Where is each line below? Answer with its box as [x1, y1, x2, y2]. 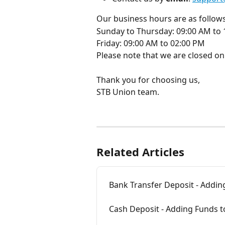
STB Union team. [96, 86, 159, 97]
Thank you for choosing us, [96, 74, 200, 85]
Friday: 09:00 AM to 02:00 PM [96, 37, 205, 49]
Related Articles [96, 144, 184, 160]
